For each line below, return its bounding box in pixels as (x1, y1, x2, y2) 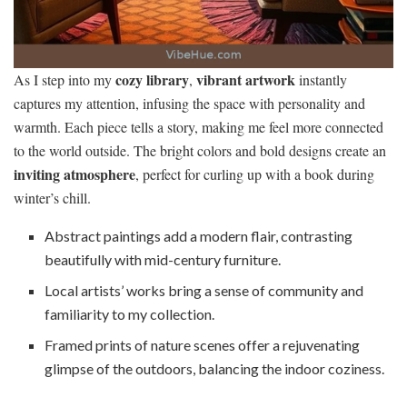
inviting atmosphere (14, 163, 135, 184)
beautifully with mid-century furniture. (45, 250, 282, 268)
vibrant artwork (196, 68, 295, 90)
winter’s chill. (14, 187, 91, 207)
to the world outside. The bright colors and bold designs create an (14, 140, 386, 160)
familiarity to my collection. (45, 304, 215, 323)
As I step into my (14, 69, 115, 89)
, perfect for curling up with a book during (135, 164, 374, 184)
